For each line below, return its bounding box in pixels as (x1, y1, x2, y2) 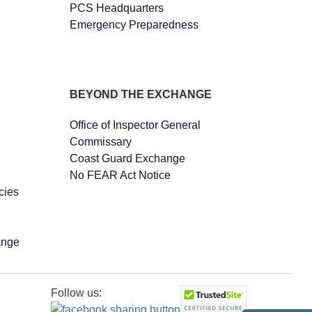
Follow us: (50, 287, 102, 299)
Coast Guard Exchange (69, 153, 185, 164)
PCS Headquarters (69, 2, 164, 14)
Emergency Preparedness (69, 19, 198, 31)
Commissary (69, 136, 132, 148)
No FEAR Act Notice (69, 169, 171, 181)
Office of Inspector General (69, 119, 201, 131)
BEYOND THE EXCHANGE (69, 88, 212, 100)
